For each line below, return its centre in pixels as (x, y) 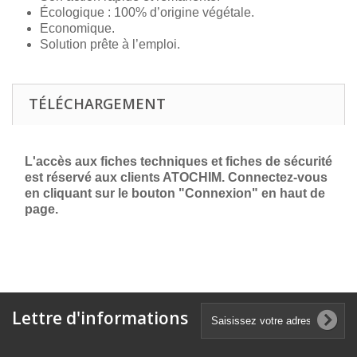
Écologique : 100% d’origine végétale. (147, 12)
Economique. (77, 28)
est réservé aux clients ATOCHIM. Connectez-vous (176, 177)
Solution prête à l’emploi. (110, 44)
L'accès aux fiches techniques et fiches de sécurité (178, 161)
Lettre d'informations (100, 318)
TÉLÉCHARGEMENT (97, 104)
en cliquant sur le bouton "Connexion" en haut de (175, 193)
